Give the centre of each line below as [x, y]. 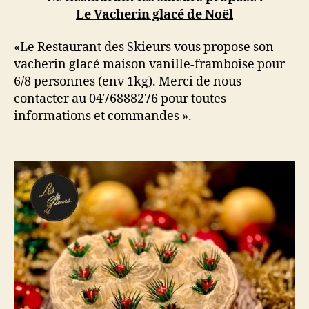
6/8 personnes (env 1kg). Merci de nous [128, 82]
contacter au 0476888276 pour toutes [120, 99]
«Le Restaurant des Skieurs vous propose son [144, 47]
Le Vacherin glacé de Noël [154, 14]
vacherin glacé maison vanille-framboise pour [149, 64]
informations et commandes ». [103, 116]
